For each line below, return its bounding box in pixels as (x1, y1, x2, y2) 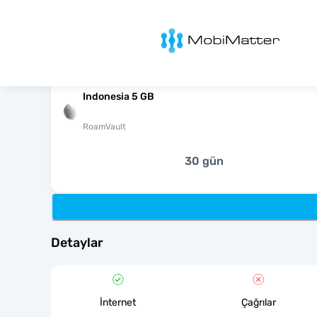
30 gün (184, 154, 224, 168)
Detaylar (51, 235, 103, 250)
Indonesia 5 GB (83, 91, 154, 103)
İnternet (100, 296, 137, 309)
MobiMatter (141, 25, 201, 39)
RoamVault (83, 122, 126, 132)
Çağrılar (241, 296, 276, 309)
